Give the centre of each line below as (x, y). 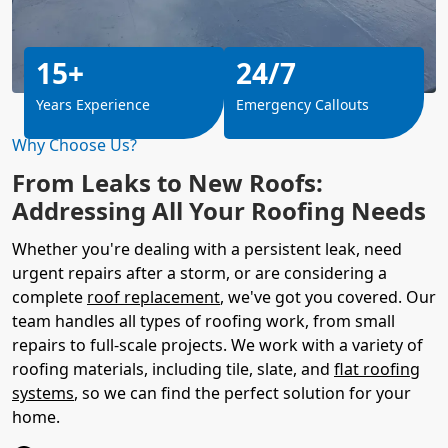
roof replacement (153, 296)
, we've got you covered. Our (328, 296)
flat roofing (377, 368)
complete (49, 296)
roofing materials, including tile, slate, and (173, 368)
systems (43, 392)
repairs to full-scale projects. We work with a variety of (217, 344)
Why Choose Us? (74, 144)
